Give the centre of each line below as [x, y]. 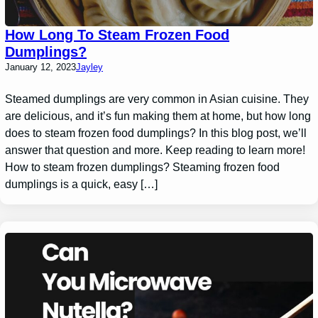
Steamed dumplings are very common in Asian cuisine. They [157, 99]
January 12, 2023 [41, 67]
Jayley [90, 67]
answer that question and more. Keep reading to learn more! [155, 150]
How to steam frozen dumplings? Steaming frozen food [143, 167]
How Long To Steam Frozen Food [117, 34]
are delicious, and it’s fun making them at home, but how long [158, 116]
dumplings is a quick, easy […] [82, 184]
